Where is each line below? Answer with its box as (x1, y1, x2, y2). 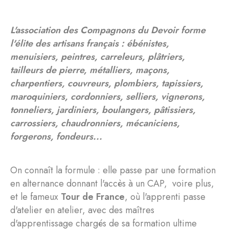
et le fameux (10, 190, 61, 203)
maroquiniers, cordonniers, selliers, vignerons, (10, 90, 205, 103)
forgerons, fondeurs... (10, 130, 102, 143)
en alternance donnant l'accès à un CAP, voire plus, (10, 177, 214, 190)
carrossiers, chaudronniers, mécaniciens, (10, 117, 180, 130)
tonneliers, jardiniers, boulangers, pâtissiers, (10, 103, 196, 117)
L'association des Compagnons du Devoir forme (10, 24, 205, 37)
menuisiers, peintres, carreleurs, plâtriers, (10, 50, 185, 63)
